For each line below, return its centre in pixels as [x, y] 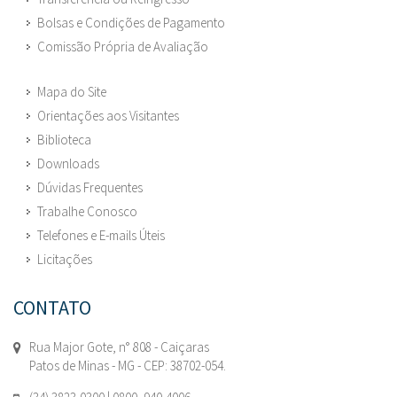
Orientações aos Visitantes [108, 116]
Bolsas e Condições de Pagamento [131, 23]
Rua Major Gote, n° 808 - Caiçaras [119, 347]
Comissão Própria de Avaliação [123, 47]
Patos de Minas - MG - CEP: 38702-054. [128, 366]
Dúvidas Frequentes [90, 188]
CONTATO [52, 308]
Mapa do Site [72, 92]
